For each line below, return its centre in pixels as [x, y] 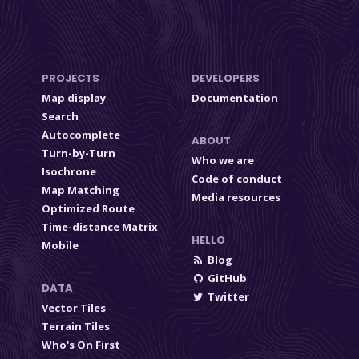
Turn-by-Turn [79, 153]
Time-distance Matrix [100, 227]
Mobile [61, 246]
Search [61, 117]
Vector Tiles [74, 308]
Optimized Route [89, 209]
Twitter [228, 297]
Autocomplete [81, 135]
